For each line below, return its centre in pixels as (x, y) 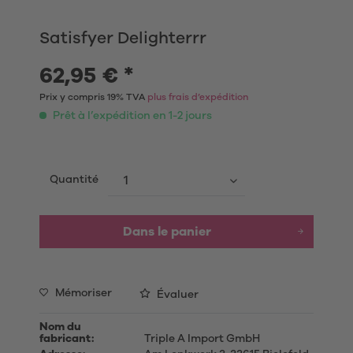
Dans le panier (167, 232)
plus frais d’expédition (198, 97)
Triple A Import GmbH (201, 339)
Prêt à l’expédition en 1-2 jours (131, 116)
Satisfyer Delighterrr (123, 38)
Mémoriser (84, 293)
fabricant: (67, 339)
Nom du (60, 327)
